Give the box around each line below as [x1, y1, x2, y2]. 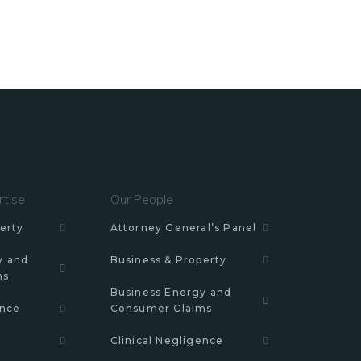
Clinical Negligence [110, 334, 224, 346]
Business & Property [110, 254, 227, 266]
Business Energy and [110, 286, 232, 298]
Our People [110, 192, 173, 207]
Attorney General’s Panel [110, 222, 257, 234]
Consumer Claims [110, 302, 213, 314]
